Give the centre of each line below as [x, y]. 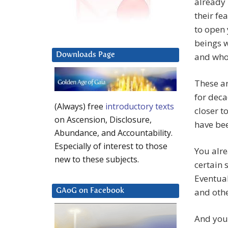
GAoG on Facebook [90, 191]
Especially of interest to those [111, 146]
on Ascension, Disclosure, [103, 120]
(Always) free [80, 107]
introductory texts [140, 107]
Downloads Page [85, 55]
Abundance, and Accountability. [113, 133]
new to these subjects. [97, 160]
